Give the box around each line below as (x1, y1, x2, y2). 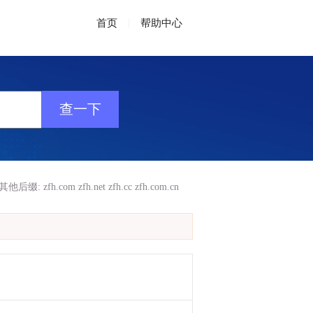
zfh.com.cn (135, 182, 179, 192)
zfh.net (78, 182, 105, 192)
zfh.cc (108, 182, 132, 192)
